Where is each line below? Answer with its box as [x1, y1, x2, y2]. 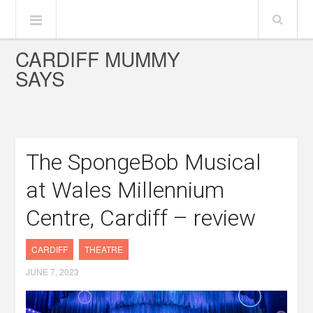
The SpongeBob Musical [26, 149, 262, 175]
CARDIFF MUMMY [15, 45, 181, 73]
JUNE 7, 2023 [26, 265, 80, 277]
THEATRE [85, 243, 124, 255]
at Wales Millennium [26, 177, 225, 203]
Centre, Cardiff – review [26, 205, 256, 231]
